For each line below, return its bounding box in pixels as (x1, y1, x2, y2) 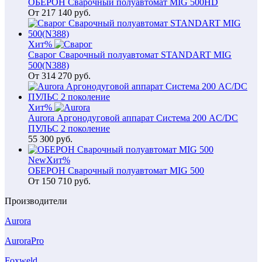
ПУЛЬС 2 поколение (28, 123, 110, 133)
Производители (5, 196, 67, 206)
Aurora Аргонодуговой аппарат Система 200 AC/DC (28, 113, 238, 123)
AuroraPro (5, 236, 44, 246)
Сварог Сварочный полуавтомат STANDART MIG (28, 50, 232, 60)
